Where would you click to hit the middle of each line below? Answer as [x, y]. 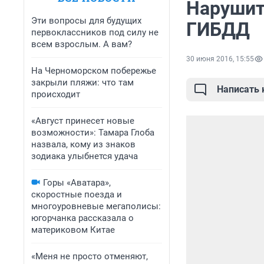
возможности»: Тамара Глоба [93, 133]
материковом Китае [73, 230]
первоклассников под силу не [95, 32]
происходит [56, 94]
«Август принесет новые [83, 121]
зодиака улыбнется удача [85, 156]
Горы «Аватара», [77, 183]
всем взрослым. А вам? [82, 44]
